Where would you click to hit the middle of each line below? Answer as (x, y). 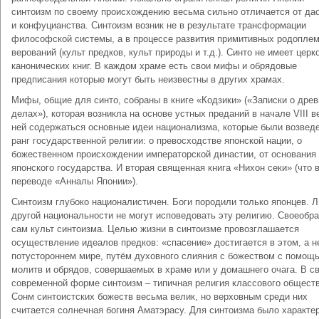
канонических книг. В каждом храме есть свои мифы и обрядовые (154, 66)
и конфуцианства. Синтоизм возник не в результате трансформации (159, 25)
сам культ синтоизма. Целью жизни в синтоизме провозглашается (155, 229)
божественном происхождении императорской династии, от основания (164, 154)
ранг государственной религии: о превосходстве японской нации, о (157, 141)
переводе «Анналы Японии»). (75, 181)
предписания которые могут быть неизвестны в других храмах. (148, 79)
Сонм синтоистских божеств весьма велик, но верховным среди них (159, 297)
